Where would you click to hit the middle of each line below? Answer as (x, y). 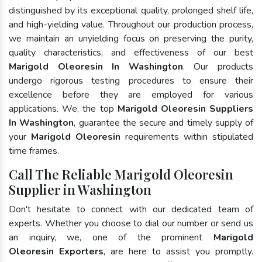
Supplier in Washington (80, 189)
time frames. (34, 151)
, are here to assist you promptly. (178, 251)
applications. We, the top (63, 108)
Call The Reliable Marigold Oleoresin (121, 174)
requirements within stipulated (187, 137)
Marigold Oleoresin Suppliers (185, 108)
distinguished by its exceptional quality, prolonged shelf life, (131, 10)
